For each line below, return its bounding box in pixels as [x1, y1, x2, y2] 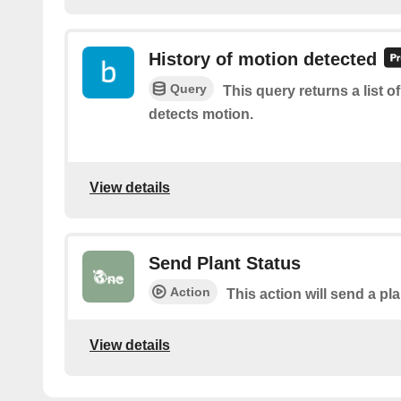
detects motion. [149, 107, 253, 123]
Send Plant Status [149, 252, 301, 273]
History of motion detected [149, 48, 377, 69]
